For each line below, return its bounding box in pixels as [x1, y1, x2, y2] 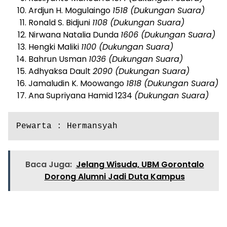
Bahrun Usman [28, 53, 89, 65]
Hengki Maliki [28, 41, 81, 53]
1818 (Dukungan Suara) [126, 77, 218, 89]
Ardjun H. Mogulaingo [28, 4, 112, 16]
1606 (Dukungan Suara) [121, 28, 215, 41]
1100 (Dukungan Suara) [81, 41, 173, 53]
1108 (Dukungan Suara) [92, 16, 184, 28]
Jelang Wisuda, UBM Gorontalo [75, 158, 204, 170]
